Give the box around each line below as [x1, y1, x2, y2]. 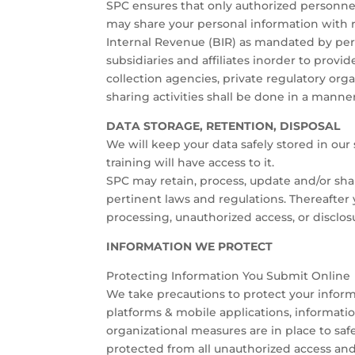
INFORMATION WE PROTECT [106, 239, 273, 254]
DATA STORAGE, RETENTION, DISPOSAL [106, 118, 341, 133]
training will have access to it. [106, 155, 275, 170]
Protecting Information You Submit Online [106, 268, 351, 283]
